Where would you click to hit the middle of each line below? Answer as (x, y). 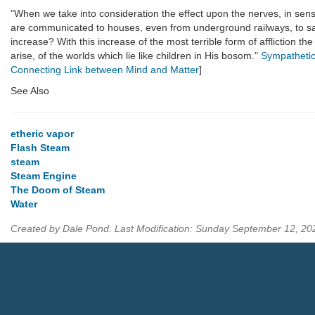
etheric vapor (42, 133)
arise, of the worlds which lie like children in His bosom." (136, 55)
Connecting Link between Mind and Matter (105, 69)
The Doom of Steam (58, 189)
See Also (30, 90)
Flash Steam (40, 147)
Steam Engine (44, 175)
